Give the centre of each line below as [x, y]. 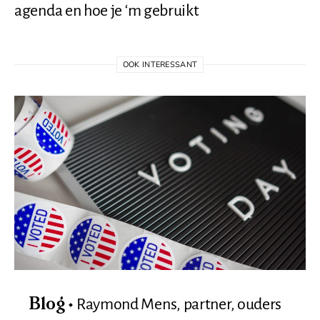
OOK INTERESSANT [160, 65]
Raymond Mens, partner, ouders [179, 304]
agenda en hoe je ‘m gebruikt [107, 11]
